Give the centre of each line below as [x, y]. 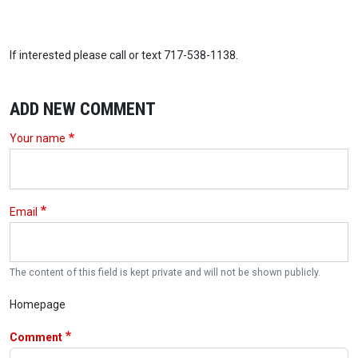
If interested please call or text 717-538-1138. [124, 56]
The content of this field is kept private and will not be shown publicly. [165, 272]
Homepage [38, 304]
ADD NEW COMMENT [83, 109]
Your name [38, 139]
